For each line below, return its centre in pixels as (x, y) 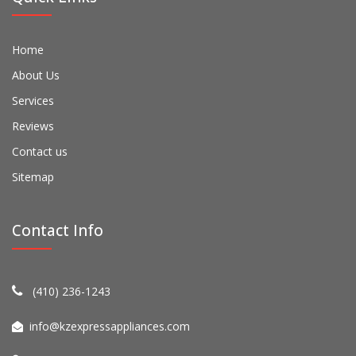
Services (33, 100)
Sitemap (33, 176)
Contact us (40, 151)
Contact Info (58, 231)
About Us (36, 75)
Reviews (33, 126)
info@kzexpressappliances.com (110, 326)
